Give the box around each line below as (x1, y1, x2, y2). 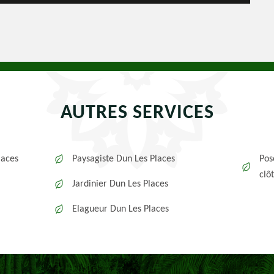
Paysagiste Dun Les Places (72, 154, 176, 164)
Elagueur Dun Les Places (72, 204, 169, 214)
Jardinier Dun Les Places (72, 179, 169, 189)
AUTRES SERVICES (60, 103, 214, 123)
